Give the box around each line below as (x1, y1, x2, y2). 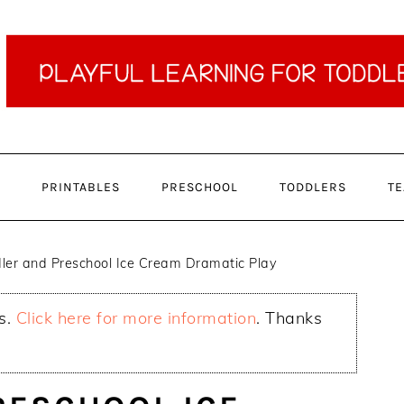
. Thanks (256, 308, 323, 329)
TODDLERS (279, 179, 346, 195)
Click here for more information (15, 308, 257, 329)
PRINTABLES (41, 179, 120, 195)
